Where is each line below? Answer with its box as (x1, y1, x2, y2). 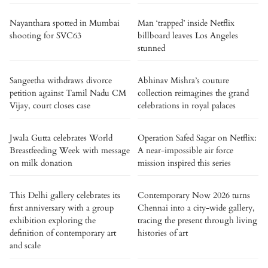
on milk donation (10, 157, 72, 169)
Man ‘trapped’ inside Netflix (138, 17, 234, 29)
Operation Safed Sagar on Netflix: (138, 132, 257, 144)
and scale (10, 240, 41, 251)
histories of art (138, 227, 188, 239)
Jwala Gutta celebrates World (10, 132, 112, 144)
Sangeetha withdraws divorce (10, 75, 112, 86)
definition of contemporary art (10, 227, 116, 239)
